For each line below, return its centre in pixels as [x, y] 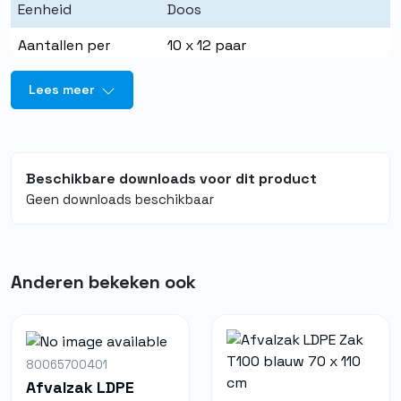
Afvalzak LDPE [80, 387]
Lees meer [64, 89]
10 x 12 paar [207, 46]
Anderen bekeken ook [103, 282]
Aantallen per [64, 46]
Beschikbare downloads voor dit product [171, 178]
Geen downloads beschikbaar [120, 199]
